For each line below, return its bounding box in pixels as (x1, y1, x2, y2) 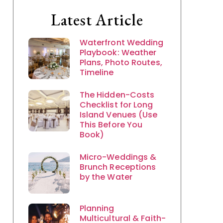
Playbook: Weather (79, 47, 157, 58)
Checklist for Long (79, 99, 153, 111)
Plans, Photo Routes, (79, 57, 162, 68)
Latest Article (50, 9, 144, 30)
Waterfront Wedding (79, 37, 164, 48)
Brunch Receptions (79, 161, 156, 173)
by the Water (79, 171, 132, 183)
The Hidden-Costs (79, 89, 155, 101)
